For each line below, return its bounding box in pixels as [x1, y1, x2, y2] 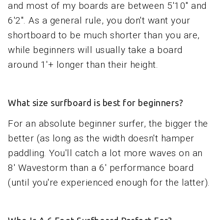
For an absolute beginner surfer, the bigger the [8, 118, 208, 130]
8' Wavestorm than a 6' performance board [8, 162, 193, 174]
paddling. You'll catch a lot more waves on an [8, 147, 203, 159]
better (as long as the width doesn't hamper [8, 133, 194, 144]
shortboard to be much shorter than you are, [8, 29, 200, 41]
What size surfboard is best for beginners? [8, 98, 183, 108]
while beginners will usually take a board [8, 44, 183, 56]
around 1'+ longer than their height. [8, 59, 158, 71]
